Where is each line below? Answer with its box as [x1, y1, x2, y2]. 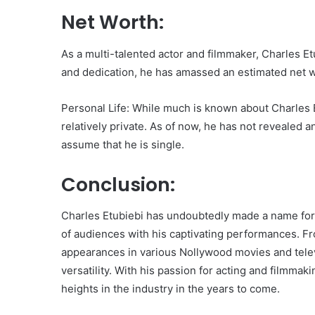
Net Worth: [61, 9, 164, 35]
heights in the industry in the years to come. [61, 282, 280, 295]
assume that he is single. [61, 137, 184, 151]
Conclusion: [61, 171, 175, 198]
